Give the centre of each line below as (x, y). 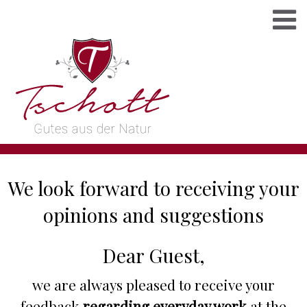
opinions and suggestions (153, 215)
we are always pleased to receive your (153, 284)
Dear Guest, (153, 255)
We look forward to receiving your (153, 188)
